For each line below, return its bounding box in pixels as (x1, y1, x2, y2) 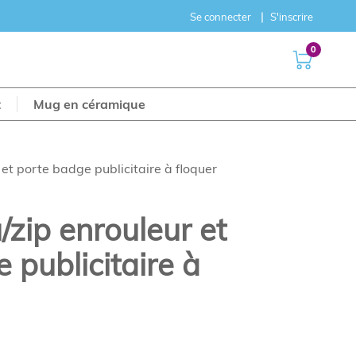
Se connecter (190, 10, 252, 23)
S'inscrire (270, 10, 314, 23)
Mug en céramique (33, 96, 145, 112)
